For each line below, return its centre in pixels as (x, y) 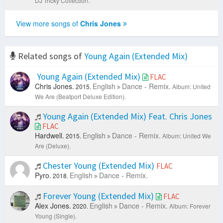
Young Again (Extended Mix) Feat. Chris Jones (126, 116)
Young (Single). (56, 216)
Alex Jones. (53, 206)
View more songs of (48, 24)
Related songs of (50, 56)
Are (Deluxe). (53, 146)
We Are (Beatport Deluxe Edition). (80, 97)
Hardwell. (50, 136)
